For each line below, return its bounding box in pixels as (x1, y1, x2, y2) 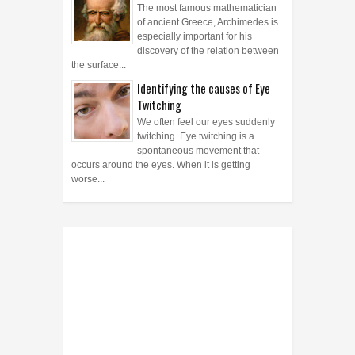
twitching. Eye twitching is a (137, 131, 254, 143)
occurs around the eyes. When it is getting (71, 159, 250, 171)
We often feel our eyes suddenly (137, 116, 275, 128)
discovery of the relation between (137, 45, 279, 57)
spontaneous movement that (137, 145, 259, 157)
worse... (71, 174, 105, 185)
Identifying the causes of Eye (137, 80, 270, 97)
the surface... (71, 59, 126, 71)
